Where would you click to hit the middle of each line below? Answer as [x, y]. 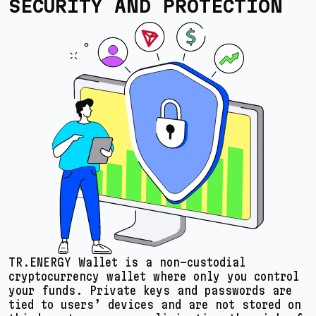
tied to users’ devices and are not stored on [155, 304]
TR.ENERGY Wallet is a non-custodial [127, 262]
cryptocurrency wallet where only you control [154, 276]
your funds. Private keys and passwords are [150, 290]
